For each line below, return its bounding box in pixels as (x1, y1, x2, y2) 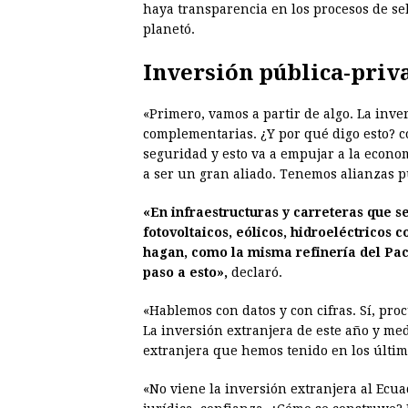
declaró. (228, 264, 282, 280)
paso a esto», (143, 264, 228, 280)
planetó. (143, 21, 195, 36)
